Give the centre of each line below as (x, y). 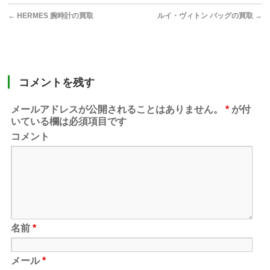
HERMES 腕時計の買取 (55, 16)
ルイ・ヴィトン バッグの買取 (206, 16)
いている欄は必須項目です (69, 122)
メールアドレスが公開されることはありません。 (117, 110)
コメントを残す (57, 83)
